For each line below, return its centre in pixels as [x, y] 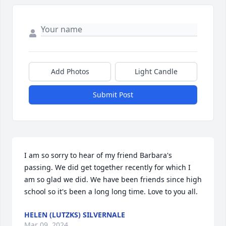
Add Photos [70, 72]
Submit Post [113, 95]
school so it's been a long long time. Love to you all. [111, 192]
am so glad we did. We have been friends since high [113, 180]
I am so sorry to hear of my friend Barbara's [98, 155]
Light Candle [156, 72]
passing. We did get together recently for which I [107, 167]
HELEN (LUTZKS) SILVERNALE [75, 215]
